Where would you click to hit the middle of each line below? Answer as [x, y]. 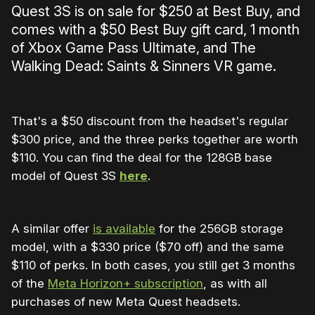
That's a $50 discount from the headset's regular [150, 121]
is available [124, 229]
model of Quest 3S [65, 176]
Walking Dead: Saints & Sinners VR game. [144, 66]
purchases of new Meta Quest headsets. [126, 302]
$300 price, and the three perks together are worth [155, 140]
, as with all [235, 284]
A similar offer [52, 229]
